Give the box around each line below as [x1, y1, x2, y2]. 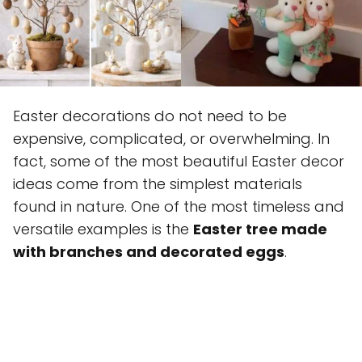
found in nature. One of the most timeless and [13, 196, 344, 217]
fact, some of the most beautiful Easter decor [13, 150, 344, 171]
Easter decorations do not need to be [13, 105, 287, 126]
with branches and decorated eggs [13, 241, 284, 262]
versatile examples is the [13, 218, 193, 239]
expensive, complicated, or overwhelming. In [13, 128, 330, 149]
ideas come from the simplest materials [13, 173, 302, 194]
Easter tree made [193, 218, 327, 239]
